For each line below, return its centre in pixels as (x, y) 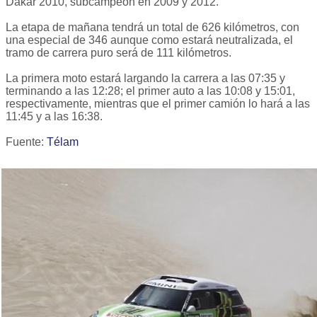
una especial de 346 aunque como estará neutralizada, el (149, 40)
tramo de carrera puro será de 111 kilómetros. (119, 53)
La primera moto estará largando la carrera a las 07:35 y (145, 79)
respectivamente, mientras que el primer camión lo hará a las (158, 104)
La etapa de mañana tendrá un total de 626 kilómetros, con (152, 28)
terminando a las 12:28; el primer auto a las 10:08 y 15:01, (150, 91)
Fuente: (26, 142)
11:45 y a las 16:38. (54, 117)
